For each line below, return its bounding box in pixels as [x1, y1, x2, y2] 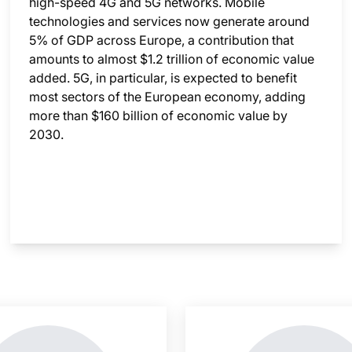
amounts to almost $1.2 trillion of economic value [29, 51, 315, 67]
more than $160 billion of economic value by [29, 108, 288, 123]
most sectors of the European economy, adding [29, 89, 306, 104]
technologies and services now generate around [29, 13, 310, 29]
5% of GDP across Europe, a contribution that [29, 32, 295, 48]
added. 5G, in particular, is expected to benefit [29, 70, 298, 86]
